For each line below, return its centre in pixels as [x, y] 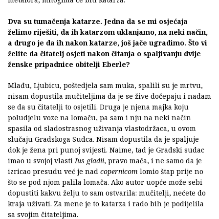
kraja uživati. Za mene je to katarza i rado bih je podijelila [106, 203]
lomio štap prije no [172, 171]
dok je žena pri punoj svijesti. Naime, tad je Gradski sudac [106, 150]
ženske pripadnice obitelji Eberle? [69, 64]
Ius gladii [89, 160]
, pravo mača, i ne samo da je [153, 160]
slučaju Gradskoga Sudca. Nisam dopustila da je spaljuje [103, 139]
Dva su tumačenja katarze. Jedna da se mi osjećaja [98, 21]
